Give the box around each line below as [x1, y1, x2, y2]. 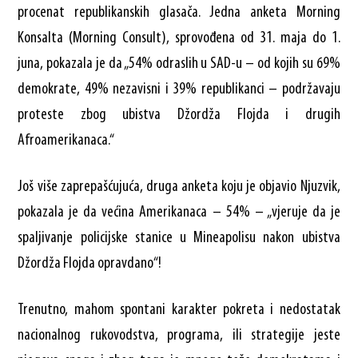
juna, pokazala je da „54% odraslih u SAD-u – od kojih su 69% [18, 55, 340, 72]
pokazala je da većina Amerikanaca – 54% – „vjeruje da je [18, 204, 340, 221]
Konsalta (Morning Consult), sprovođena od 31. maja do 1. [18, 30, 340, 46]
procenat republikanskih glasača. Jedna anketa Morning [18, 4, 340, 21]
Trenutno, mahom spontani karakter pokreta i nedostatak [18, 301, 340, 318]
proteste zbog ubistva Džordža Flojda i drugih [18, 106, 340, 123]
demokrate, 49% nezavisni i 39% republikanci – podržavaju [18, 81, 340, 97]
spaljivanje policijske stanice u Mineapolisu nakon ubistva [18, 229, 340, 246]
